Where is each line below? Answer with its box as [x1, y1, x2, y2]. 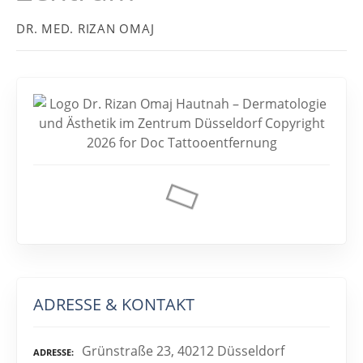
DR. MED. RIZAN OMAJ [16, 20, 155, 37]
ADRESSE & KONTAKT [33, 293, 194, 316]
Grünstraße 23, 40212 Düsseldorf [82, 342, 284, 361]
